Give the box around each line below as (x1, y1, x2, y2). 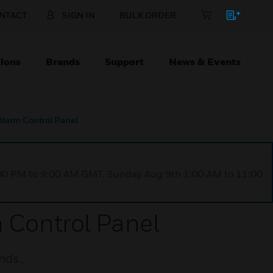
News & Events (169, 55, 241, 68)
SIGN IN (62, 10, 95, 20)
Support (105, 55, 144, 68)
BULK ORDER (119, 10, 176, 20)
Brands (46, 55, 80, 68)
